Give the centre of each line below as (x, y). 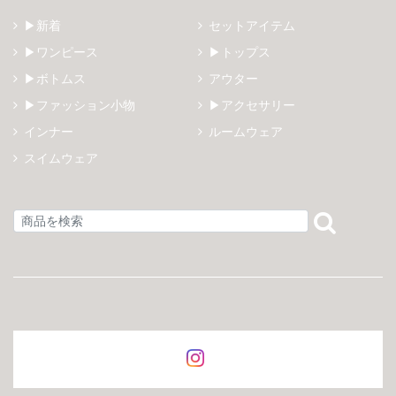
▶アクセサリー (252, 105)
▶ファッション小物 (80, 105)
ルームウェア (246, 131)
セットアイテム (252, 25)
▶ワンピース (61, 52)
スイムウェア (61, 158)
